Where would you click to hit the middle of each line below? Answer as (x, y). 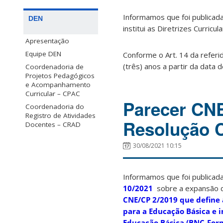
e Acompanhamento (58, 85)
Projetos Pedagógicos (60, 76)
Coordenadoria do (55, 107)
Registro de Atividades (60, 116)
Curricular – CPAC (53, 94)
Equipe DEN (43, 54)
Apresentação (47, 41)
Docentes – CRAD (53, 125)
